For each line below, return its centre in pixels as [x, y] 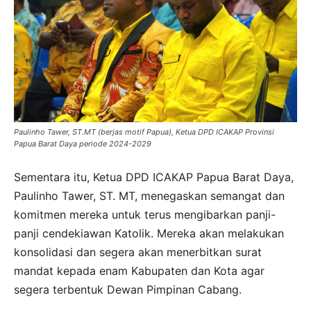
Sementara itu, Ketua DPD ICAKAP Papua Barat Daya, [154, 177]
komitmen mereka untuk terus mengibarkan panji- [145, 214]
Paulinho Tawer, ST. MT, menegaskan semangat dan [149, 195]
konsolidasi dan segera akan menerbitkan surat [138, 252]
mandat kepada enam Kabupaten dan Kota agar [139, 270]
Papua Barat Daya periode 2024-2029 [83, 143]
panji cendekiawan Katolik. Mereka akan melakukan [149, 233]
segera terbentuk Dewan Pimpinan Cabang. [129, 289]
